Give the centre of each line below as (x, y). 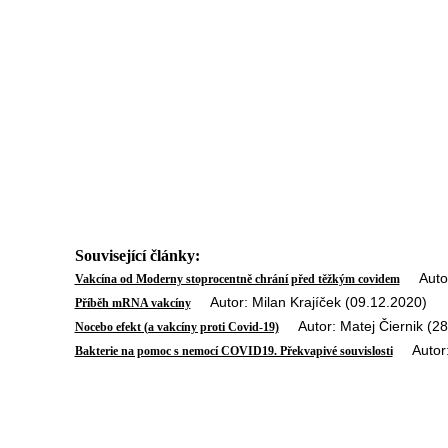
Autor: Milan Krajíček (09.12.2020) (308, 302)
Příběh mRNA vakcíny (132, 303)
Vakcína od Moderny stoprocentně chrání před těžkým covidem (237, 279)
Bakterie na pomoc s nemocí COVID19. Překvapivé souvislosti (233, 351)
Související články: (137, 255)
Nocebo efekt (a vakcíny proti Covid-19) (176, 327)
